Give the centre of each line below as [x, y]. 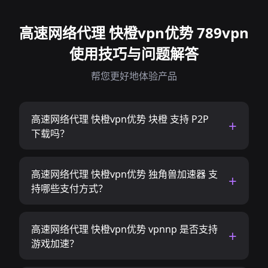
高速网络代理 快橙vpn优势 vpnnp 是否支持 [124, 229]
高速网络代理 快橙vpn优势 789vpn [134, 33]
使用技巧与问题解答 [134, 54]
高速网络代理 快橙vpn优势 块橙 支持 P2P [120, 119]
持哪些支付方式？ [69, 188]
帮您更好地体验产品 [134, 76]
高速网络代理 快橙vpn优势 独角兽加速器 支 [124, 174]
